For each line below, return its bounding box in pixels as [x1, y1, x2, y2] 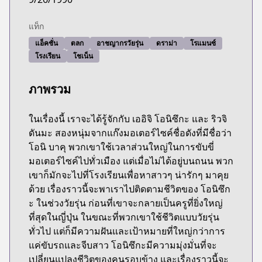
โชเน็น [73, 51, 93, 61]
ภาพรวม [29, 81, 71, 97]
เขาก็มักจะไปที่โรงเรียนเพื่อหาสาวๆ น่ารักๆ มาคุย [29, 168, 229, 181]
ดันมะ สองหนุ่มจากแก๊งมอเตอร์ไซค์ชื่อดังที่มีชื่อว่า [29, 126, 232, 139]
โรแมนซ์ [190, 38, 216, 48]
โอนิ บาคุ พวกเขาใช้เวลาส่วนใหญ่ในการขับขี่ [29, 140, 214, 153]
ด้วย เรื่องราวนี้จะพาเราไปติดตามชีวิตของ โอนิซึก [29, 182, 230, 195]
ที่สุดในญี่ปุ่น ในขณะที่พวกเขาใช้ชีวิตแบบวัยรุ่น [29, 211, 219, 223]
